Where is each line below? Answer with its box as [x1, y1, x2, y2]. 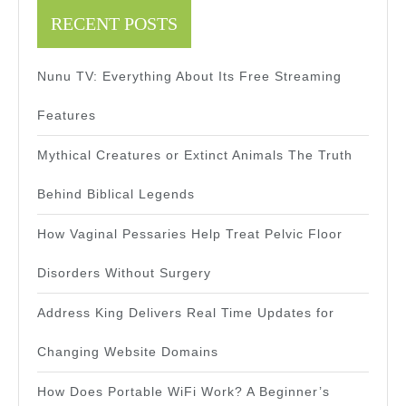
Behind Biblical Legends [37, 187, 195, 202]
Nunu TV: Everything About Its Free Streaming [37, 69, 342, 84]
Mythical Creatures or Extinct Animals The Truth [37, 148, 353, 163]
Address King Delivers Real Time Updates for [37, 305, 334, 321]
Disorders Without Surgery [37, 266, 211, 281]
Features [37, 108, 96, 123]
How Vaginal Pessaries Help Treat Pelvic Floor [37, 227, 343, 242]
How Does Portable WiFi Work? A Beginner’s [37, 384, 330, 400]
